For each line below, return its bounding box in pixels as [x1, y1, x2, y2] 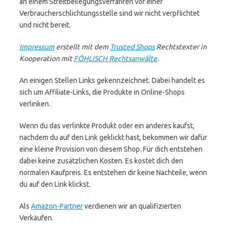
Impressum [19, 43, 54, 51]
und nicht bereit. [19, 21, 71, 29]
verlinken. [19, 100, 50, 108]
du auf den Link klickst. [19, 180, 91, 188]
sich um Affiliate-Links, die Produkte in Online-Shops [19, 88, 185, 96]
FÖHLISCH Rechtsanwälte [74, 54, 157, 63]
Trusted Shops [110, 43, 155, 51]
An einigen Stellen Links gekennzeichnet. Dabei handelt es [19, 76, 205, 84]
